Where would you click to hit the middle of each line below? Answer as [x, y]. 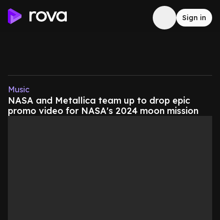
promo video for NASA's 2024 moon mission [103, 111]
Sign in [194, 18]
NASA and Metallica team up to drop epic [99, 100]
